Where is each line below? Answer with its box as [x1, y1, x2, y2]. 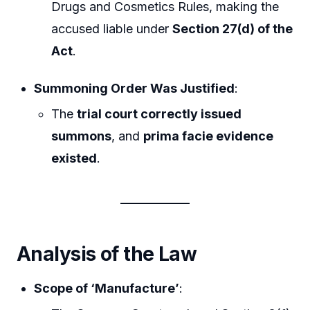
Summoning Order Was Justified [34, 80, 235, 95]
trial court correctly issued [77, 107, 242, 122]
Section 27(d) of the [172, 21, 293, 37]
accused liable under [51, 21, 173, 37]
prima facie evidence [143, 129, 274, 144]
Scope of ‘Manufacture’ [34, 281, 180, 295]
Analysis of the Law [17, 242, 197, 266]
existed [51, 151, 98, 166]
